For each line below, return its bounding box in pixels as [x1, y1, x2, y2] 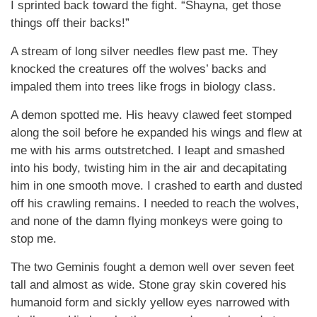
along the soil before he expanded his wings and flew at [11, 126, 302, 139]
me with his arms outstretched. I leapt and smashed [11, 144, 284, 157]
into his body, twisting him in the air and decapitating [11, 161, 287, 175]
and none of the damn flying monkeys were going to [11, 214, 282, 228]
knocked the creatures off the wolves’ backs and [11, 62, 266, 76]
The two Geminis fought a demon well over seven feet [11, 260, 294, 274]
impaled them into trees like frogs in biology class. [11, 80, 276, 93]
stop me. [11, 232, 57, 246]
